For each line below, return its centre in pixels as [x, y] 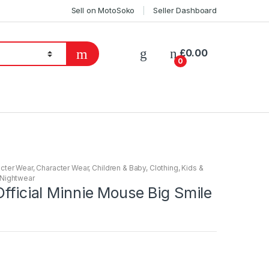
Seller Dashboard [185, 11]
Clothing [164, 168]
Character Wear [62, 168]
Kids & [192, 168]
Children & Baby [119, 168]
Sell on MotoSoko [103, 11]
